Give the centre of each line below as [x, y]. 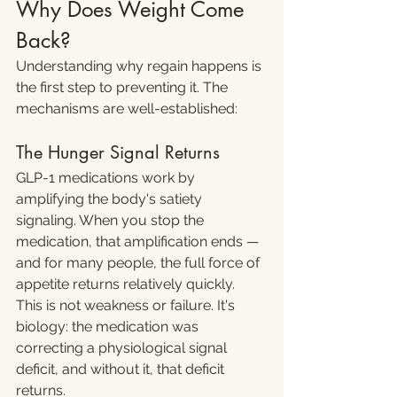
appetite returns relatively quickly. [127, 284]
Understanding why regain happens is [140, 66]
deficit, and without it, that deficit [122, 369]
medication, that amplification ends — [139, 241]
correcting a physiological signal [123, 348]
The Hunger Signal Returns [118, 152]
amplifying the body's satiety [111, 199]
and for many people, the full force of [140, 263]
